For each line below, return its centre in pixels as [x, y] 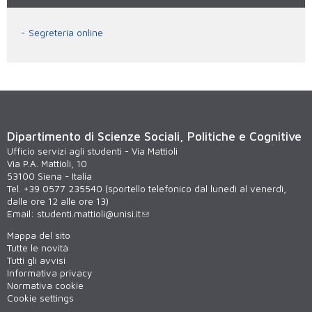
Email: [22, 213]
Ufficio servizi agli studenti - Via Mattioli [92, 151]
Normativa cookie [45, 286]
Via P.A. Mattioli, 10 [47, 163]
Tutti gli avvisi [36, 261]
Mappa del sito [39, 236]
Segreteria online [66, 33]
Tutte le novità [38, 248]
